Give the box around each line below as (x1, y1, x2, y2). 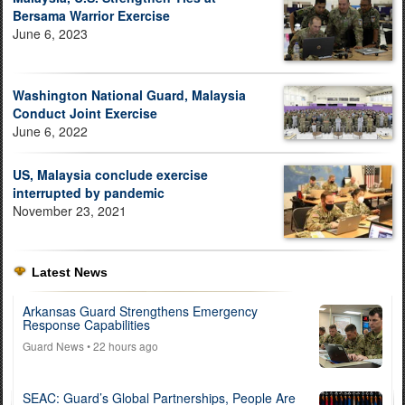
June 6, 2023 (13, 24, 88, 42)
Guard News (23, 337, 84, 353)
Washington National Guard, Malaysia (13, 85, 246, 104)
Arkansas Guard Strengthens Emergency (23, 301, 258, 320)
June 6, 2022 (13, 121, 88, 140)
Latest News (32, 264, 108, 279)
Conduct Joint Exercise (13, 103, 157, 122)
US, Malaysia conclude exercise (13, 165, 208, 184)
